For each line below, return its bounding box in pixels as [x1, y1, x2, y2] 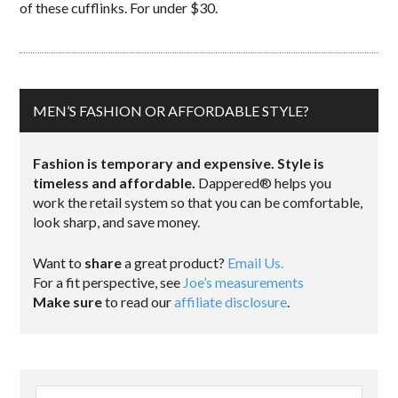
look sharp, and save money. [33, 213, 201, 230]
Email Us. [227, 254, 284, 271]
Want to [33, 254, 85, 271]
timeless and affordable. [33, 174, 196, 191]
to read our [102, 293, 175, 310]
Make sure [33, 293, 103, 310]
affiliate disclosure [174, 293, 288, 310]
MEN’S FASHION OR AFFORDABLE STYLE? [33, 102, 310, 119]
